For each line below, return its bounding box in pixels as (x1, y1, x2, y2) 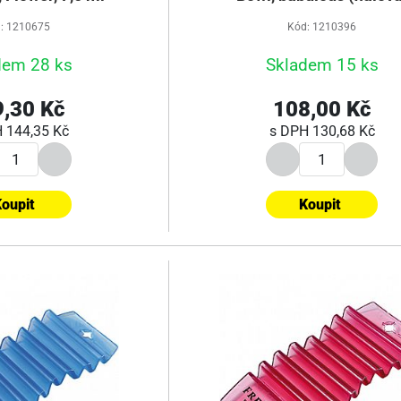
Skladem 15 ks (265, 55, 379, 75)
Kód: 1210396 (287, 21, 356, 33)
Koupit (299, 195, 341, 213)
